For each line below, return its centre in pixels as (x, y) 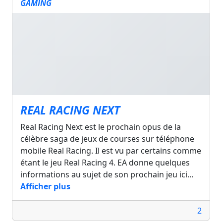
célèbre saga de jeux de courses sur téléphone (107, 139)
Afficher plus (45, 186)
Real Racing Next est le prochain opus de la (101, 127)
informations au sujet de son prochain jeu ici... (107, 174)
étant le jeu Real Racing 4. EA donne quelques (105, 162)
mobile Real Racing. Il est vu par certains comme (111, 150)
